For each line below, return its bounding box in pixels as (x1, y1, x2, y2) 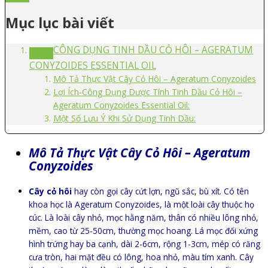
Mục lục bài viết (5, 13, 114, 33)
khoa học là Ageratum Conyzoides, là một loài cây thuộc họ (29, 198, 254, 210)
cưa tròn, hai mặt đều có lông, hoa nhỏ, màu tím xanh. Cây (29, 251, 254, 263)
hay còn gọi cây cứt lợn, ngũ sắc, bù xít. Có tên (72, 185, 249, 197)
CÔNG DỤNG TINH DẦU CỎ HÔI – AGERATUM (53, 43, 253, 56)
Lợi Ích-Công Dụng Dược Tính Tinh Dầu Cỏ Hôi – (53, 86, 242, 98)
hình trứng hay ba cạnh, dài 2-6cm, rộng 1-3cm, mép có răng (29, 237, 260, 249)
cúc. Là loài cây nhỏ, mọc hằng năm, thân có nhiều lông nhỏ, (29, 211, 258, 223)
